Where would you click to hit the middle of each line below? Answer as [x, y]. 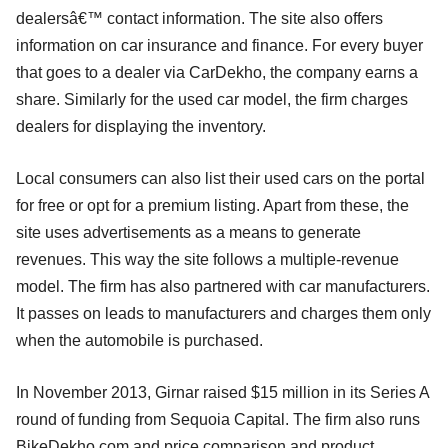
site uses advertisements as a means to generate [188, 232]
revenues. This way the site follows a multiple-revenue [207, 259]
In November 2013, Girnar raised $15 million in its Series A [222, 392]
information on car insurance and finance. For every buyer [219, 45]
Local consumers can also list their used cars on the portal [220, 178]
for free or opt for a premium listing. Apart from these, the [212, 205]
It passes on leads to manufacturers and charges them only [223, 313]
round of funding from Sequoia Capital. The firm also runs [218, 419]
